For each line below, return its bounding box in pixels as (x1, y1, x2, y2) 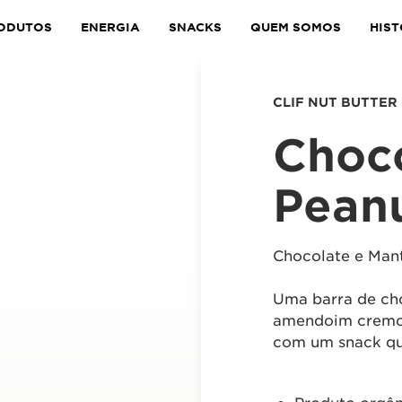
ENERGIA (81, 19, 140, 34)
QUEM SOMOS (250, 19, 341, 34)
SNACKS (169, 19, 222, 34)
